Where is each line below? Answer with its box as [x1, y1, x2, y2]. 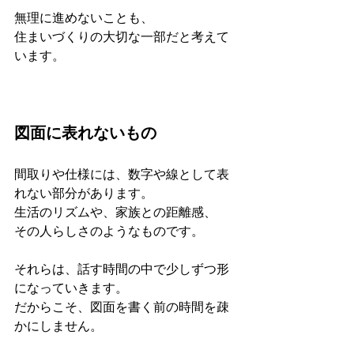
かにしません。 [14, 318, 103, 333]
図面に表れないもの [14, 124, 156, 141]
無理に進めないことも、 [14, 10, 153, 25]
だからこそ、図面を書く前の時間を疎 [14, 299, 229, 314]
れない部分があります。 [14, 186, 153, 201]
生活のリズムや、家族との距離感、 [14, 205, 217, 220]
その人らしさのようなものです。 [14, 224, 204, 239]
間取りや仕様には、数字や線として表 [14, 167, 229, 182]
